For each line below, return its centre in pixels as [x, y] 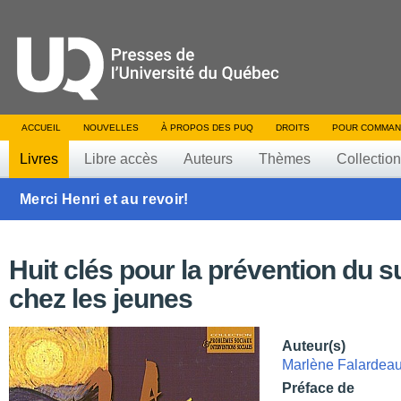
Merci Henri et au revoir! [104, 199]
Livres [39, 159]
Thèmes [285, 159]
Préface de [318, 388]
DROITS [293, 128]
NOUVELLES [111, 128]
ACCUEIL [41, 128]
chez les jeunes [101, 299]
